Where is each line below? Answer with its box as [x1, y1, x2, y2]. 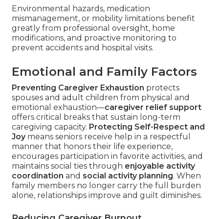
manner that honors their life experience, [12, 141, 173, 151]
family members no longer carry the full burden [12, 180, 201, 190]
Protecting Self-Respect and [89, 122, 205, 131]
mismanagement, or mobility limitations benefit [12, 13, 195, 23]
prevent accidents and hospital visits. [12, 43, 153, 52]
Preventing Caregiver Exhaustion [12, 83, 144, 92]
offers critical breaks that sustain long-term [12, 112, 180, 122]
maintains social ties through [12, 161, 125, 171]
